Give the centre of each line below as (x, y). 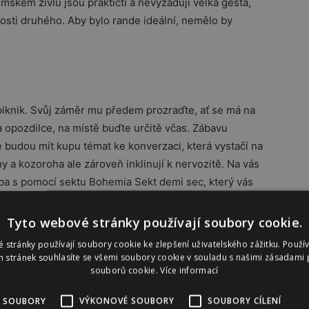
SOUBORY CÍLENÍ (245, 301)
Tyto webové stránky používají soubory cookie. (154, 222)
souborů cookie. (126, 270)
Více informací (189, 270)
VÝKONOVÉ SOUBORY (127, 301)
